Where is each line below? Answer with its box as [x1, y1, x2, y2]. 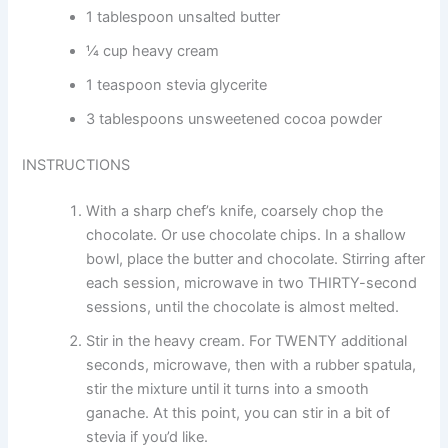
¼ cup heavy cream [86, 41, 220, 60]
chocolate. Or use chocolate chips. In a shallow [86, 225, 407, 244]
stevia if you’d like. [86, 427, 209, 446]
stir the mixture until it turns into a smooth [86, 379, 370, 398]
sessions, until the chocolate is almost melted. [86, 297, 400, 316]
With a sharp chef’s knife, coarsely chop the [86, 201, 384, 220]
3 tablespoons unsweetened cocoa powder [86, 109, 383, 128]
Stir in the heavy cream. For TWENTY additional [86, 331, 408, 350]
